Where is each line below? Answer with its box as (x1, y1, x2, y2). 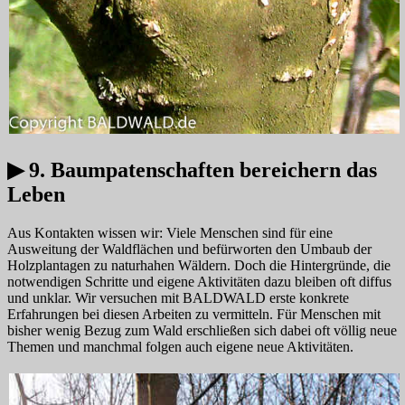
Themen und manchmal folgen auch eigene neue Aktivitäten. (7, 338, 353, 354)
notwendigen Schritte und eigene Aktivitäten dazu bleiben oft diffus (7, 273, 391, 289)
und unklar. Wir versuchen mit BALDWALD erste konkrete (7, 289, 349, 306)
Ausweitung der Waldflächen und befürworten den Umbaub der (7, 240, 372, 257)
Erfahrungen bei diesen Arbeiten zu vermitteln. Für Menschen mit (7, 306, 381, 322)
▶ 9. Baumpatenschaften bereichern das (7, 157, 377, 182)
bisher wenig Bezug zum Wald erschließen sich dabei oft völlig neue (7, 322, 397, 338)
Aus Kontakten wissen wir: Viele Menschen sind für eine (7, 224, 333, 240)
